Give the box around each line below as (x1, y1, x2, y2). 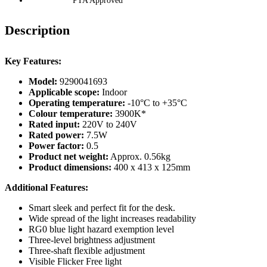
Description (5, 23, 70, 38)
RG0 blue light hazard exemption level (29, 223, 174, 234)
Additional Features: (5, 182, 88, 193)
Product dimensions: (29, 162, 111, 172)
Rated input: (29, 119, 82, 129)
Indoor (102, 86, 127, 97)
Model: (29, 76, 60, 86)
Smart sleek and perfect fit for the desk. (29, 202, 175, 213)
